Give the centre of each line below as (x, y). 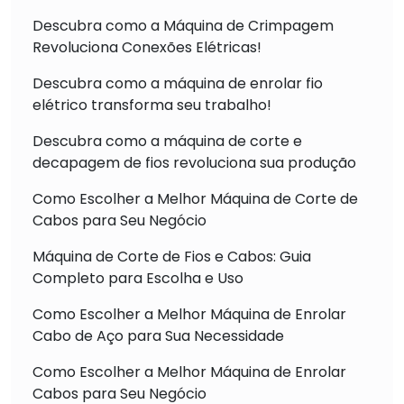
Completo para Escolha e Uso (138, 278)
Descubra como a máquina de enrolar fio (178, 83)
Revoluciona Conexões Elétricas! (147, 47)
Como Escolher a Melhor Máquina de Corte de (195, 198)
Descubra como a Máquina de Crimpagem (183, 25)
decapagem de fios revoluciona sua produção (194, 162)
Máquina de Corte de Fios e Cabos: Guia (172, 256)
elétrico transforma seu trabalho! (152, 105)
